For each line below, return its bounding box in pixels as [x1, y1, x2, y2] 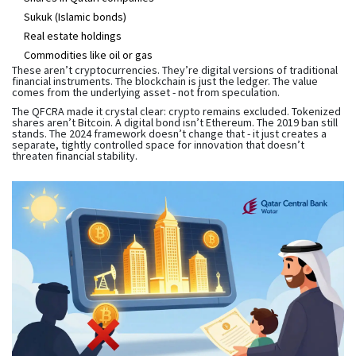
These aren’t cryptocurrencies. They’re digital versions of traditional [12, 62, 338, 77]
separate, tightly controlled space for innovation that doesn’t [12, 137, 304, 152]
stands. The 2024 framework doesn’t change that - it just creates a [12, 126, 327, 141]
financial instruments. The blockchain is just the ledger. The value [12, 73, 318, 88]
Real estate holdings [24, 28, 122, 43]
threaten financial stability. [12, 148, 137, 163]
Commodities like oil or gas [24, 47, 153, 62]
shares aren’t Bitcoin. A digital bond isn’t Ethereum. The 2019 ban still [12, 114, 338, 130]
